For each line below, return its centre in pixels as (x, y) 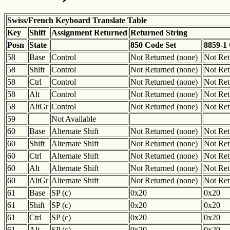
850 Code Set (153, 45)
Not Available (74, 119)
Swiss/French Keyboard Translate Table (77, 21)
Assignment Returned (89, 33)
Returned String (159, 33)
